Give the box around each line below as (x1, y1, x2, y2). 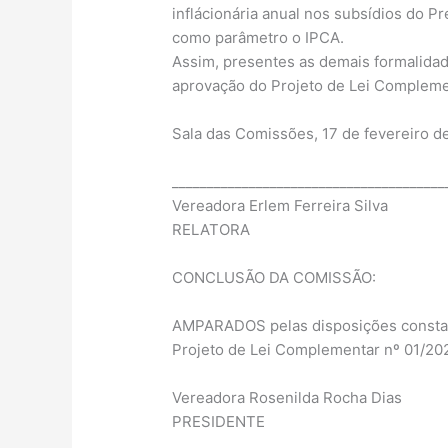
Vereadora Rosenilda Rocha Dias (172, 388, 403, 408)
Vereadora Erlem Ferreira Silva (172, 196, 389, 216)
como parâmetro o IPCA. (172, 28, 345, 48)
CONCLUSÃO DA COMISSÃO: (172, 268, 377, 288)
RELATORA (172, 220, 251, 240)
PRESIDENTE (172, 412, 266, 432)
